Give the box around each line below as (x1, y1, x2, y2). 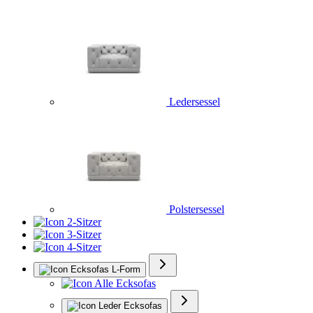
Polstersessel (169, 203, 224, 216)
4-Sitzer (67, 241, 101, 254)
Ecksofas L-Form (71, 264, 140, 275)
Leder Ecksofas (99, 300, 162, 312)
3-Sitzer (67, 228, 101, 241)
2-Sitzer (67, 216, 101, 228)
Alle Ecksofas (94, 277, 156, 290)
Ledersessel (169, 96, 220, 108)
